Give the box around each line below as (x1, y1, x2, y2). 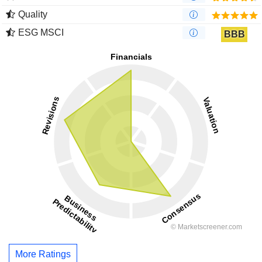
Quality (18, 9, 47, 20)
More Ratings (15, 249, 71, 259)
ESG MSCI (18, 27, 64, 38)
